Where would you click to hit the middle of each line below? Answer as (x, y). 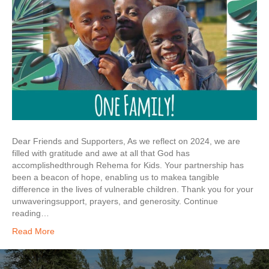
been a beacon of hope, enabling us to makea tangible (116, 177)
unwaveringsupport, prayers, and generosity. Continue (115, 201)
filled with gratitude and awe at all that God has (101, 153)
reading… (31, 213)
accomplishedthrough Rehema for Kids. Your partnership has (128, 165)
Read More (33, 231)
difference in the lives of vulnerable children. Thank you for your (133, 189)
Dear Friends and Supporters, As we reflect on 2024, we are (126, 141)
